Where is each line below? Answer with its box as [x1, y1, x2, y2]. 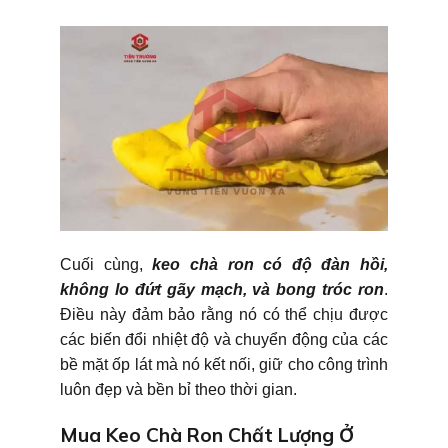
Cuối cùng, [60, 256, 153, 274]
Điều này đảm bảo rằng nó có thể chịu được [60, 306, 388, 324]
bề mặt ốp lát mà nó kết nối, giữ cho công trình [60, 356, 388, 374]
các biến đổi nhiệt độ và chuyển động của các [60, 331, 388, 349]
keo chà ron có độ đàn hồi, [152, 256, 388, 274]
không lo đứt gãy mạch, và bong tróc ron [60, 281, 384, 299]
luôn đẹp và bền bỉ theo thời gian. [60, 381, 297, 399]
